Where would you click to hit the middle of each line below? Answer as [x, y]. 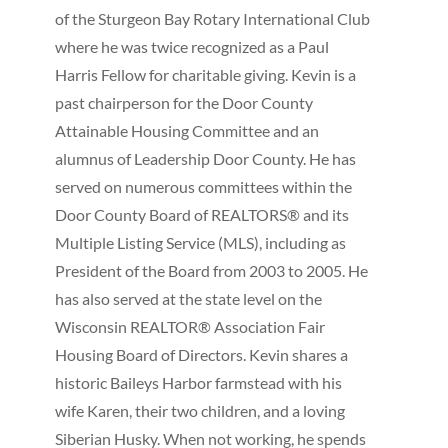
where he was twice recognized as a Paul [191, 46]
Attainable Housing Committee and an [186, 130]
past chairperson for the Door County [183, 102]
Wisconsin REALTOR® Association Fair [189, 326]
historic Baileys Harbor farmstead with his [198, 382]
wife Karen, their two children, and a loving [199, 410]
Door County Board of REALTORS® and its [201, 214]
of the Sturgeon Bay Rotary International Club [212, 18]
